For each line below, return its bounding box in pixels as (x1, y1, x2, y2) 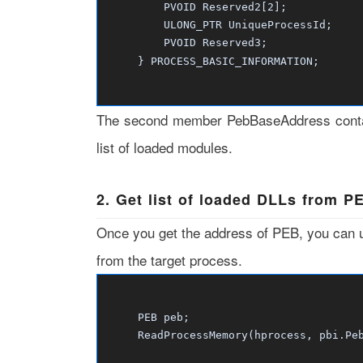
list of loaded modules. (96, 137, 233, 157)
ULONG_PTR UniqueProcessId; (105, 19, 332, 31)
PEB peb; (105, 311, 190, 323)
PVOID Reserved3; (105, 36, 267, 49)
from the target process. (96, 250, 242, 270)
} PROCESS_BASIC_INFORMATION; (105, 55, 319, 67)
